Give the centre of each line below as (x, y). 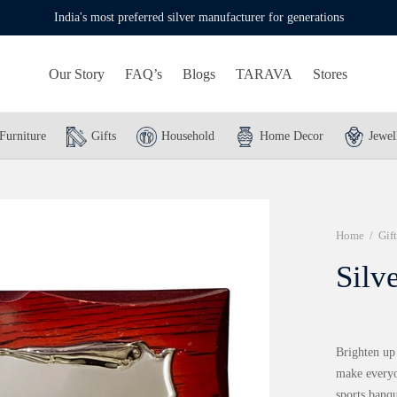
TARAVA (264, 74)
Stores (330, 74)
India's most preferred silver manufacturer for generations (198, 17)
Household (188, 136)
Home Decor (292, 136)
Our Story (77, 74)
